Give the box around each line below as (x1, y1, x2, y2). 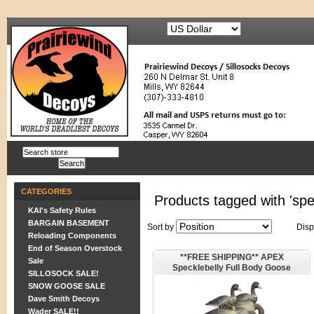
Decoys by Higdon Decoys (179, 273, 285, 283)
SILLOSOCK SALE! (28, 269, 99, 278)
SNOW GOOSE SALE (28, 282, 105, 290)
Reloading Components (28, 231, 116, 240)
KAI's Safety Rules (28, 206, 96, 214)
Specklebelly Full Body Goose (172, 263, 291, 273)
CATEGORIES (21, 187, 71, 196)
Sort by (147, 222, 174, 232)
